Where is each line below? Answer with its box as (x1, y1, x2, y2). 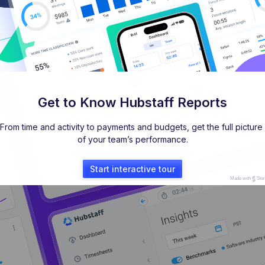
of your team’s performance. (77, 134, 188, 145)
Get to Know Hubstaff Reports (38, 95, 227, 111)
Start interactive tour (90, 163, 175, 174)
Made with (230, 176, 252, 182)
